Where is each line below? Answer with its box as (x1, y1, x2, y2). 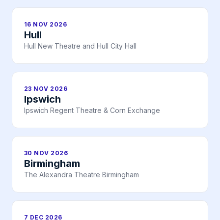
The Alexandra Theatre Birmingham (24, 170, 139, 179)
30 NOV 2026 (24, 149, 68, 157)
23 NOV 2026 (24, 85, 68, 93)
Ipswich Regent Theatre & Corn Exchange (24, 106, 160, 115)
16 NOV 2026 (24, 21, 67, 28)
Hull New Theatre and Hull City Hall (24, 42, 137, 51)
